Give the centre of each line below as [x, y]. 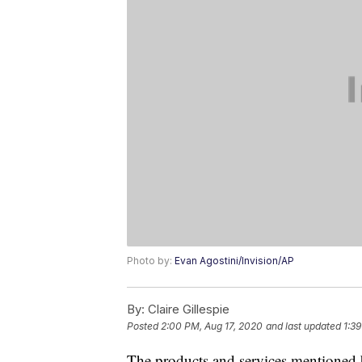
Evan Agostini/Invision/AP [234, 261]
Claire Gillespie [187, 309]
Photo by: [151, 261]
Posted [144, 326]
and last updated [303, 326]
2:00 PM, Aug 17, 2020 [212, 326]
